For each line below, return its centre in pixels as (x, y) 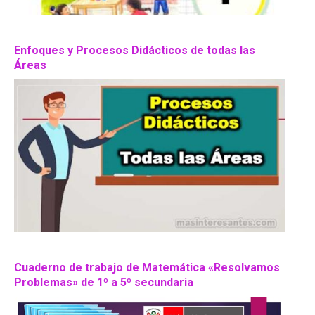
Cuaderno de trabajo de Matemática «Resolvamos (147, 268)
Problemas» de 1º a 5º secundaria (104, 283)
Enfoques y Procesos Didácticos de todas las (135, 51)
